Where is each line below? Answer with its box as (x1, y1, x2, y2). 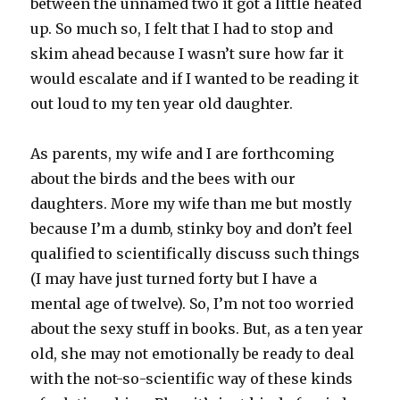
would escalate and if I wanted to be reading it (30, 70, 360, 87)
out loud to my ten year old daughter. (30, 95, 294, 112)
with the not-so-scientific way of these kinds (30, 370, 354, 387)
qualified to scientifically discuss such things (30, 245, 361, 262)
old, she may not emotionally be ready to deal (30, 345, 355, 362)
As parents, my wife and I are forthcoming (30, 145, 335, 162)
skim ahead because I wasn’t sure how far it (30, 45, 345, 62)
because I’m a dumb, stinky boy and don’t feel (30, 220, 354, 237)
